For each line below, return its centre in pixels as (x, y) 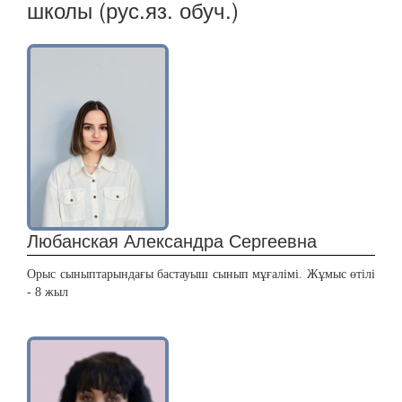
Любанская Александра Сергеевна (172, 240)
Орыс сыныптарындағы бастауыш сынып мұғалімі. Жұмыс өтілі (201, 274)
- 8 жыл (48, 292)
